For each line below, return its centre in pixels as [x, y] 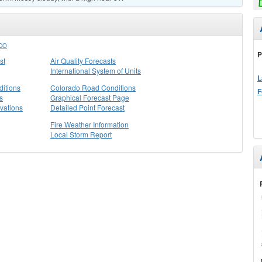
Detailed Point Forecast [87, 107]
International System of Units [96, 70]
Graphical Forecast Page [90, 97]
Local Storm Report [81, 134]
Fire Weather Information [89, 124]
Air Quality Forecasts [83, 61]
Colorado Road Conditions [93, 87]
